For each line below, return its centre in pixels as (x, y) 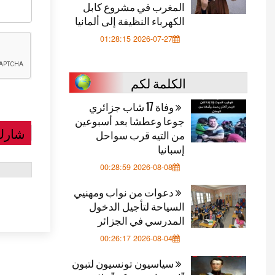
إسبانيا (171, 149)
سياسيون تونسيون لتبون (124, 263)
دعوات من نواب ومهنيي (125, 192)
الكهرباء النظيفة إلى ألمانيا (130, 21)
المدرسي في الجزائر (141, 220)
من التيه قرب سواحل (140, 135)
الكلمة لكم (158, 83)
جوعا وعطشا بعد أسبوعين (130, 121)
